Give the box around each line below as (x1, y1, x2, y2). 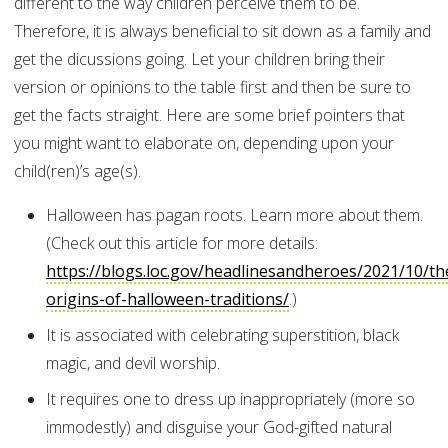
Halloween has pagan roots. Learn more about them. (46, 204, 423, 227)
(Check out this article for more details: (46, 232, 318, 255)
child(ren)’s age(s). (14, 160, 141, 183)
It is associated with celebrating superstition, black (46, 324, 399, 347)
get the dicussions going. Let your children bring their (14, 48, 385, 71)
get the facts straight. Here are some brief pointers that (14, 104, 405, 127)
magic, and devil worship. (46, 352, 220, 375)
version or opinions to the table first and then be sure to (14, 76, 411, 99)
